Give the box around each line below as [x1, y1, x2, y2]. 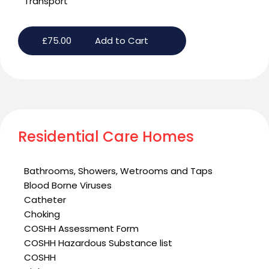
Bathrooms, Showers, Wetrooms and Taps [24, 165, 213, 178]
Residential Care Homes [18, 127, 194, 147]
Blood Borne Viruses [24, 179, 112, 192]
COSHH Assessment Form [24, 222, 139, 235]
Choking [24, 208, 60, 221]
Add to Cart [94, 34, 148, 47]
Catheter [24, 193, 66, 207]
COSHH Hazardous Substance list [24, 237, 172, 250]
